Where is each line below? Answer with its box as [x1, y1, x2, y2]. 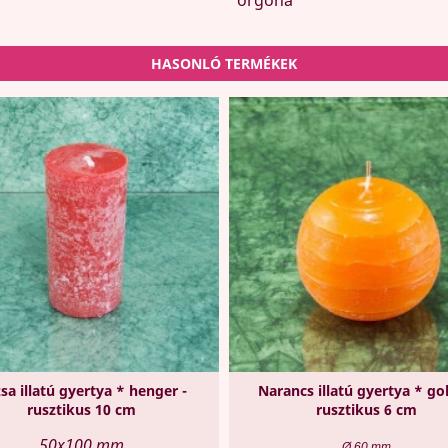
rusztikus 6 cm [316, 399, 417, 419]
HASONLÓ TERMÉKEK [151, 53, 297, 73]
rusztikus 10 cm [27, 399, 136, 419]
